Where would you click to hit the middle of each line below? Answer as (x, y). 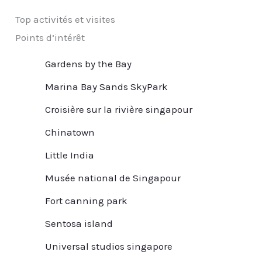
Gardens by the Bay (89, 64)
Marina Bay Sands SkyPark (107, 87)
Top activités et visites (65, 20)
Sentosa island (79, 224)
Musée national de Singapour (113, 178)
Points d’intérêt (50, 38)
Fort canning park (87, 201)
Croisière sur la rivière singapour (119, 110)
